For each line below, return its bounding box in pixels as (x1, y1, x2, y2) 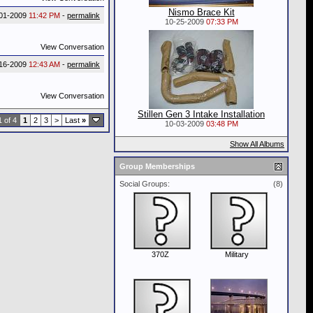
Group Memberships (119, 162, 195, 170)
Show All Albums (230, 140, 284, 148)
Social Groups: (119, 180, 170, 188)
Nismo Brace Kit (168, 7, 235, 17)
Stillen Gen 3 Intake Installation (138, 109, 265, 119)
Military (225, 250, 249, 259)
